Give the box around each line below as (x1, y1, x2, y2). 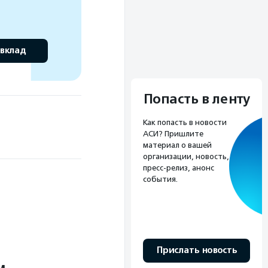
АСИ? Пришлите (143, 129, 203, 139)
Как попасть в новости (143, 118, 227, 127)
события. (143, 175, 178, 184)
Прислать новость (156, 245, 237, 257)
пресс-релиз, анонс (143, 163, 214, 173)
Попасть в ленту (143, 91, 250, 108)
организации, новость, (143, 152, 229, 162)
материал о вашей (143, 141, 212, 150)
